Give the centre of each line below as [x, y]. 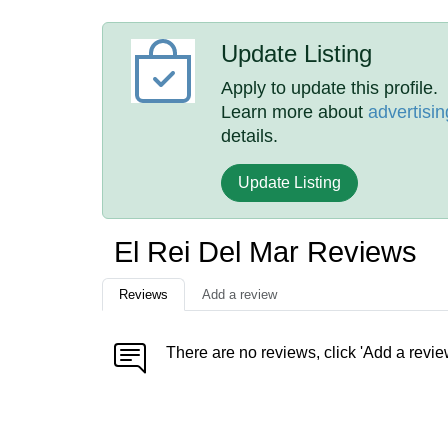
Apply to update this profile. [330, 88]
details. [250, 136]
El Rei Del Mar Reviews [265, 252]
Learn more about [295, 112]
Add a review [239, 294]
